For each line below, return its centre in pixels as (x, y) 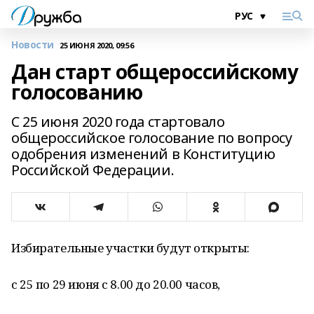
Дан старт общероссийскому (155, 71)
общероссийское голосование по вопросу (152, 138)
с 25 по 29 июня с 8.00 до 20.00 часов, (116, 284)
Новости (33, 45)
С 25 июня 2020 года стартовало (118, 122)
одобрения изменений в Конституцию (143, 154)
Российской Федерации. (93, 170)
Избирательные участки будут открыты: (130, 248)
